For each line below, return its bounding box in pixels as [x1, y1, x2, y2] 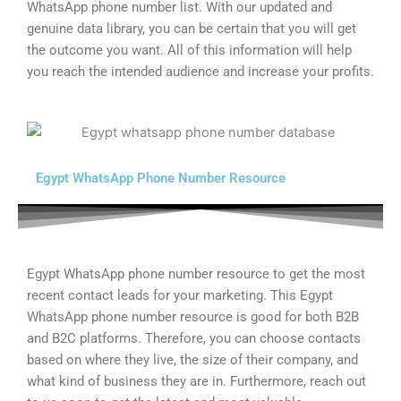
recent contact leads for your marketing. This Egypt [27, 286, 333, 303]
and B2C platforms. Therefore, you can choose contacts [27, 329, 361, 346]
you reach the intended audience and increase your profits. [27, 64, 374, 81]
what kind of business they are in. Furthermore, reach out [27, 372, 366, 389]
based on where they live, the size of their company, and [27, 351, 358, 368]
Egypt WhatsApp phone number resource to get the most [27, 265, 365, 282]
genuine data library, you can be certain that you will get [27, 21, 356, 38]
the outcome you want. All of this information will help [27, 42, 352, 59]
